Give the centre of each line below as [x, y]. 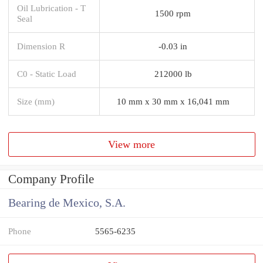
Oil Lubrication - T [51, 8]
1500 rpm [173, 13]
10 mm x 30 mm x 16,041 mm [173, 101]
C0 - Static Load [47, 73]
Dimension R [41, 46]
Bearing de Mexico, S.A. [67, 203]
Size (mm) [36, 101]
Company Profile [51, 179]
